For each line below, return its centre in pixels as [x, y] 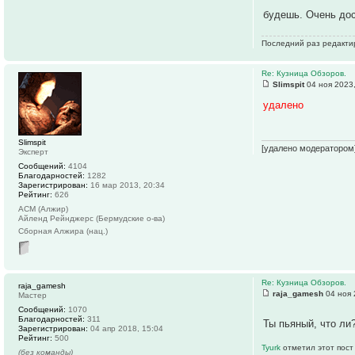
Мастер [32, 295]
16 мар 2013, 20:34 [126, 185]
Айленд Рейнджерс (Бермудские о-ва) [92, 218]
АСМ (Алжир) [43, 208]
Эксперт [33, 151]
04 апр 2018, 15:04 [126, 328]
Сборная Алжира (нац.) [63, 231]
